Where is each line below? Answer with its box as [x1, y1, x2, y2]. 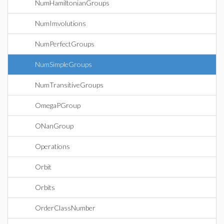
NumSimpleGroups [35, 60, 92, 68]
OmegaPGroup [35, 101, 80, 109]
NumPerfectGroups [35, 39, 94, 48]
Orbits [35, 183, 55, 191]
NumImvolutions [35, 19, 86, 27]
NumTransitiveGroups [35, 80, 103, 89]
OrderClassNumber [35, 203, 95, 212]
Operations [35, 142, 70, 150]
